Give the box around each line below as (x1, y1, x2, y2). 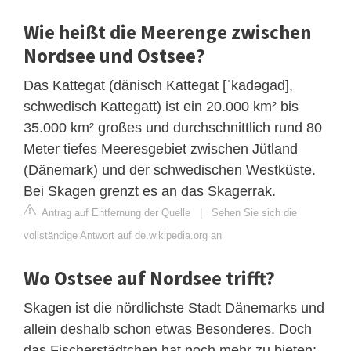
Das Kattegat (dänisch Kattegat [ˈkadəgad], (24, 78, 293, 94)
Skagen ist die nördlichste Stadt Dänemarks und (24, 300, 324, 317)
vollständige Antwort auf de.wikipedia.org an (24, 230, 222, 242)
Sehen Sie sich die (212, 207, 297, 219)
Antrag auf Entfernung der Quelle (39, 207, 190, 219)
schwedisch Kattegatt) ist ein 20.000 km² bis (24, 99, 299, 115)
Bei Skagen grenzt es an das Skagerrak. (24, 183, 276, 200)
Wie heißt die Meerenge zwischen (24, 20, 312, 45)
